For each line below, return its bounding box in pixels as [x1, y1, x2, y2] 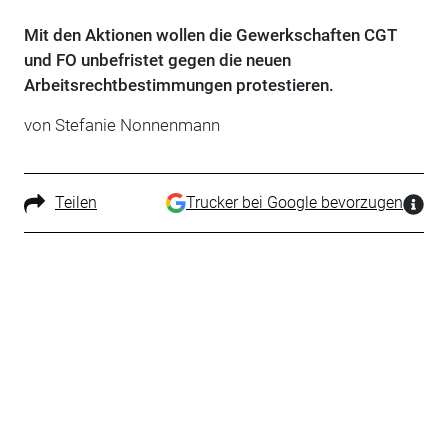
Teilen [54, 192, 97, 212]
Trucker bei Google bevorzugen [186, 192, 404, 212]
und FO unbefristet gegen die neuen [23, 49, 291, 70]
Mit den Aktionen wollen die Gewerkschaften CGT [23, 24, 397, 45]
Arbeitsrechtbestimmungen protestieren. [23, 74, 334, 95]
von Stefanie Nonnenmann [23, 114, 220, 135]
